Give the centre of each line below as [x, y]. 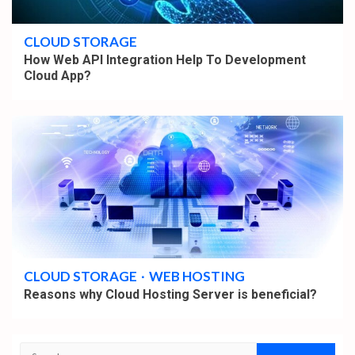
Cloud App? [57, 76]
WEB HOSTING [197, 277]
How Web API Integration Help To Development [165, 60]
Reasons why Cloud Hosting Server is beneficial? [170, 295]
